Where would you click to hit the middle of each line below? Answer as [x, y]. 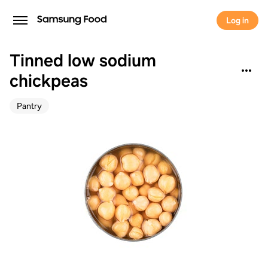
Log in [237, 20]
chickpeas [49, 81]
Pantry [29, 106]
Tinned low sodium [83, 60]
